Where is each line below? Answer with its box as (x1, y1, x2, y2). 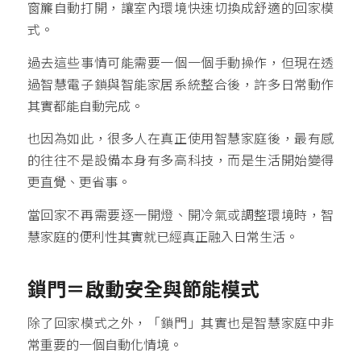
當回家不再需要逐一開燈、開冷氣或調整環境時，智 (27, 208, 334, 222)
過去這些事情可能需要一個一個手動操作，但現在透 (27, 56, 334, 70)
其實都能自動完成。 (27, 99, 143, 114)
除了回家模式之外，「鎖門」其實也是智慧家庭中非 (27, 317, 334, 331)
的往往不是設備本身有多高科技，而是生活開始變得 (27, 154, 334, 168)
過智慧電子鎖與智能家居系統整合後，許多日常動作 (27, 77, 334, 92)
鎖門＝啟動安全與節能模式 (27, 278, 259, 301)
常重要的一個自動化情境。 (27, 338, 182, 353)
